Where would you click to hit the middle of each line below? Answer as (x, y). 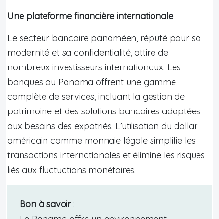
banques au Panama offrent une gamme (92, 82)
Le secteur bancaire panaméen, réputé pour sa (104, 38)
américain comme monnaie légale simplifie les (101, 140)
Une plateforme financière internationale (90, 16)
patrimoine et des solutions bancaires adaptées (104, 111)
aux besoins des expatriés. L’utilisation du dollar (102, 126)
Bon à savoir (45, 204)
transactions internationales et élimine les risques (106, 155)
